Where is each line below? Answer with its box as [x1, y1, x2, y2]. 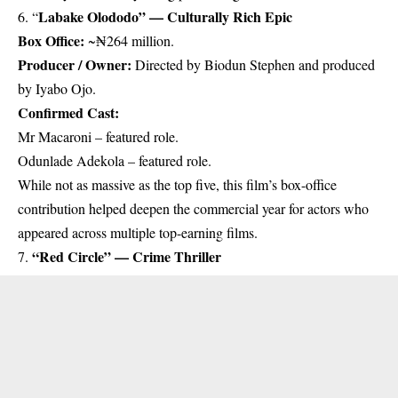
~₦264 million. [84, 30, 174, 50]
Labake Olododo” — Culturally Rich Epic [38, 5, 292, 27]
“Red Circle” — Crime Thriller [32, 245, 221, 267]
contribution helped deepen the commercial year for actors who [18, 198, 369, 218]
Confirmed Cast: [18, 101, 119, 123]
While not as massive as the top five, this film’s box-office [18, 174, 337, 194]
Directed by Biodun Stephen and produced [131, 54, 375, 74]
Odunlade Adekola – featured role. [18, 150, 211, 170]
